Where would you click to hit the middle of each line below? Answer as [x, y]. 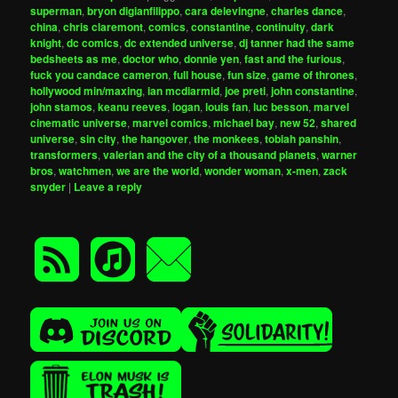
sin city [99, 139]
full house [198, 75]
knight [46, 43]
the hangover [155, 139]
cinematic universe [79, 123]
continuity [281, 27]
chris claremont [103, 27]
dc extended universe [179, 43]
